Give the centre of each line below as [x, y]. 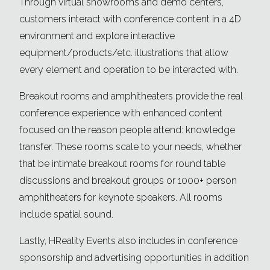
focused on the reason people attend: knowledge [127, 130]
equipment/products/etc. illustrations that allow [124, 53]
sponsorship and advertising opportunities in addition [134, 258]
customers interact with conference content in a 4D [130, 19]
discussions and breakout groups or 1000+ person [128, 181]
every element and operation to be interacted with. [129, 70]
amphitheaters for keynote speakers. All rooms [121, 198]
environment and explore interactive [97, 36]
